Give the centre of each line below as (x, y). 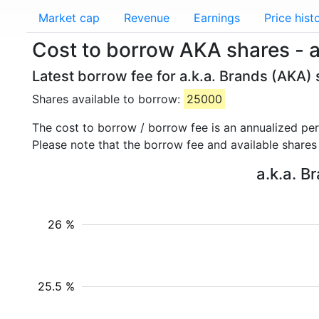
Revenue (147, 18)
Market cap (69, 18)
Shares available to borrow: (108, 99)
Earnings (217, 18)
